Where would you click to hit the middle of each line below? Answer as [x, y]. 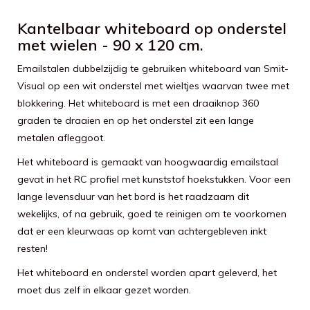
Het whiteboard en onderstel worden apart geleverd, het [147, 273]
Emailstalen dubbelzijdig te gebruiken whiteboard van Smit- [153, 69]
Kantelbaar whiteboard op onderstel [152, 28]
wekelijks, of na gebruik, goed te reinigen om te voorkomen [152, 214]
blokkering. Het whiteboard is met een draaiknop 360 [138, 103]
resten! [33, 248]
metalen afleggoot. [61, 138]
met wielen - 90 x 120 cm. [110, 45]
